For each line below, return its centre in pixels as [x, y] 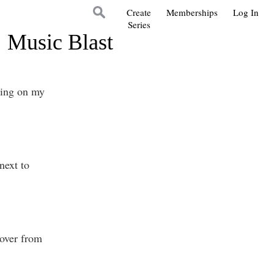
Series [139, 24]
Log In [246, 12]
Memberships [192, 12]
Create [139, 12]
